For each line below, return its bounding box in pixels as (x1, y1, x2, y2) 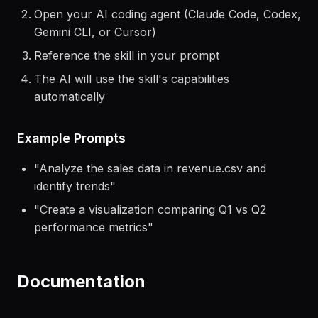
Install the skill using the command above (34, 4, 256, 18)
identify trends (34, 199, 110, 213)
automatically (34, 109, 105, 124)
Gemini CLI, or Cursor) (34, 45, 156, 59)
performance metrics (34, 240, 148, 254)
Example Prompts (17, 150, 126, 165)
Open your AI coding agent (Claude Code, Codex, (34, 27, 301, 41)
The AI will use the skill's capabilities (34, 92, 229, 106)
